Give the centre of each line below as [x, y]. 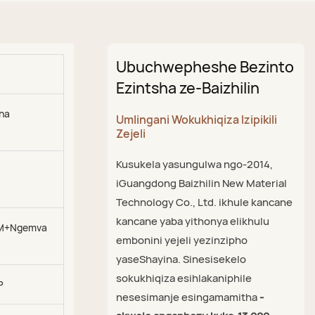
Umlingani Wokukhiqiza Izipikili [196, 120]
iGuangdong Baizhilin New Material [201, 183]
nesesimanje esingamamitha [187, 297]
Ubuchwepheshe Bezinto [205, 66]
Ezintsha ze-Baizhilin [187, 88]
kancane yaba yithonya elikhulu [192, 221]
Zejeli [130, 134]
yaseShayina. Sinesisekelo [181, 259]
